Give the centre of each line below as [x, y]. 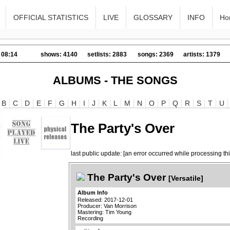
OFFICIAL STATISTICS [51, 17]
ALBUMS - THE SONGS [115, 81]
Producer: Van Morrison [107, 206]
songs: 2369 [156, 54]
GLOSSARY [153, 17]
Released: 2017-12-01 [105, 199]
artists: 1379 [202, 54]
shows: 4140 [59, 54]
